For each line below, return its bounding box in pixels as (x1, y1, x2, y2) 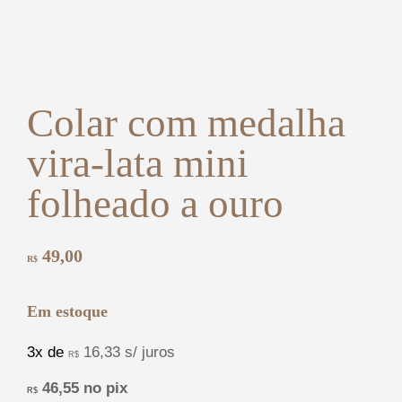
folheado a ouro (27, 180, 284, 226)
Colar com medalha (27, 100, 345, 145)
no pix (83, 379, 127, 397)
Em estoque (27, 302, 108, 321)
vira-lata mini (27, 140, 249, 186)
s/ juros (125, 343, 175, 361)
